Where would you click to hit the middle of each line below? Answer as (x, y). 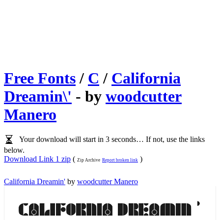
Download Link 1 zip (37, 159)
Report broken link (120, 160)
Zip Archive (89, 160)
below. (14, 150)
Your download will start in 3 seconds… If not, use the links (111, 139)
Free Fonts (40, 78)
